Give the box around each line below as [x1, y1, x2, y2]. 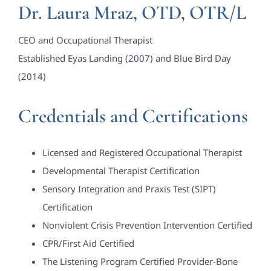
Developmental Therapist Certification [42, 165, 200, 177]
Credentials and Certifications [18, 104, 248, 128]
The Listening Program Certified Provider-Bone [42, 255, 238, 268]
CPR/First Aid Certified [42, 237, 134, 250]
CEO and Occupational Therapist [18, 34, 152, 47]
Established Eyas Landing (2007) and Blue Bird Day [18, 52, 231, 65]
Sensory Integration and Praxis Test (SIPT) [42, 183, 216, 195]
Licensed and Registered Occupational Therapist [42, 146, 242, 159]
